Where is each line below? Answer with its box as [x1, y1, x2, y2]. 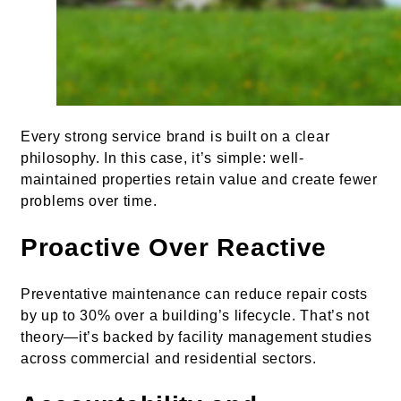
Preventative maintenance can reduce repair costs [21, 286, 368, 302]
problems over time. [21, 192, 158, 209]
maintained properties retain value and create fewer [21, 171, 378, 187]
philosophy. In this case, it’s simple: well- [21, 149, 304, 166]
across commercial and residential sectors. [21, 350, 317, 366]
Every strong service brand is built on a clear [21, 128, 330, 144]
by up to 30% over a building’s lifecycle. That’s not [21, 307, 370, 323]
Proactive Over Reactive [21, 233, 328, 261]
